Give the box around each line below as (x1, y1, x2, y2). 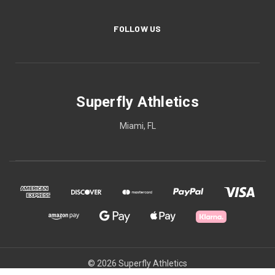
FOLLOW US (114, 23, 161, 34)
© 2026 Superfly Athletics (88, 258, 187, 268)
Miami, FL (119, 120, 156, 131)
